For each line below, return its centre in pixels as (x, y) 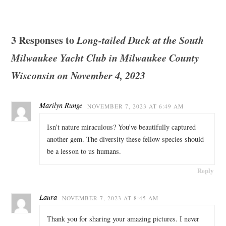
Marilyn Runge (61, 105)
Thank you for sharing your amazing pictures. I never (123, 218)
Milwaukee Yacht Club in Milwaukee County (105, 58)
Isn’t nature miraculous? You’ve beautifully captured (121, 127)
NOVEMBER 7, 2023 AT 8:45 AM (110, 198)
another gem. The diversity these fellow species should (125, 139)
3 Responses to (44, 40)
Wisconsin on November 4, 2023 (78, 75)
